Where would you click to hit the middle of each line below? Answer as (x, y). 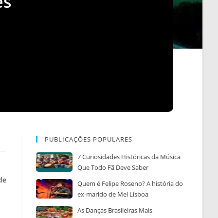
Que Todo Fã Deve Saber (113, 167)
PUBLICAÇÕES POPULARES (89, 139)
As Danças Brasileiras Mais (115, 210)
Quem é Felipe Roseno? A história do (130, 183)
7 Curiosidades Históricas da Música (129, 156)
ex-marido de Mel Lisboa (113, 194)
